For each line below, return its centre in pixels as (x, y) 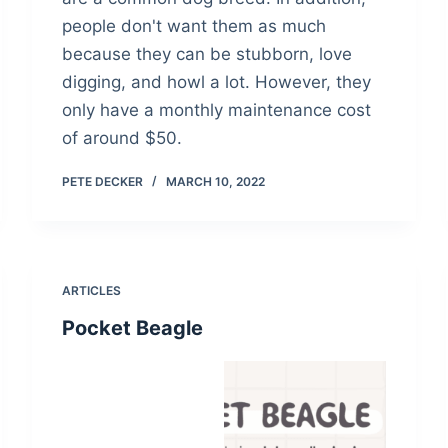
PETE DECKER (103, 182)
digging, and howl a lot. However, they (217, 82)
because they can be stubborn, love (207, 54)
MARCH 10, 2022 (216, 182)
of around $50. (122, 138)
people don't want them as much (194, 26)
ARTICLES (92, 291)
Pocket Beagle (133, 328)
